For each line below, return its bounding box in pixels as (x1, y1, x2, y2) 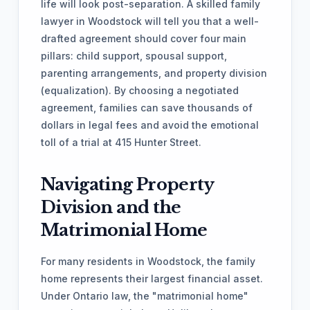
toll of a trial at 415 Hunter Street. (41, 136, 201, 148)
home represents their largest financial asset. (41, 273, 263, 284)
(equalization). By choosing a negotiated (41, 84, 239, 96)
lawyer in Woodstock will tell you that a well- (41, 15, 259, 27)
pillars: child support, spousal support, (41, 50, 227, 62)
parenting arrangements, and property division (41, 67, 267, 79)
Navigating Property (41, 174, 214, 194)
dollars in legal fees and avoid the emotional (41, 119, 259, 131)
